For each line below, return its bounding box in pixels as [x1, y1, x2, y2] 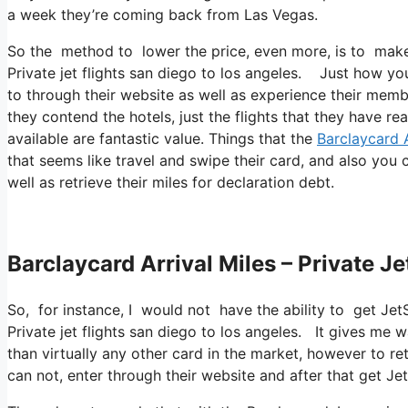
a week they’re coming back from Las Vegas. [7, 5, 318, 24]
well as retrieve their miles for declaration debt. [7, 172, 334, 191]
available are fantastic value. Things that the [7, 128, 317, 148]
